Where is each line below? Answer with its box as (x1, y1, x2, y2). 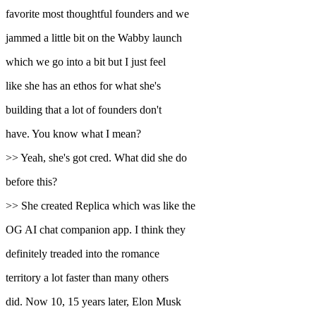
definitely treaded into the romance (6, 248, 159, 260)
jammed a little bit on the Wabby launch (6, 32, 182, 44)
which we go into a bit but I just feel (6, 56, 166, 68)
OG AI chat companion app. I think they (6, 224, 186, 236)
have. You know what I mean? (6, 128, 141, 140)
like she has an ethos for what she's (6, 80, 161, 92)
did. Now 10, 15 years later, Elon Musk (6, 296, 181, 308)
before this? (6, 176, 57, 188)
